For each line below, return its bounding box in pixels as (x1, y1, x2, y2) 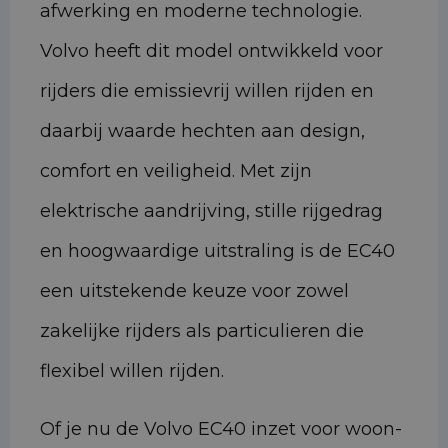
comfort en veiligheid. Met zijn (40, 160, 312, 183)
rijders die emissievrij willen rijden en (40, 80, 374, 103)
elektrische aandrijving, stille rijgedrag (40, 200, 383, 223)
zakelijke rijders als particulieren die (40, 320, 364, 343)
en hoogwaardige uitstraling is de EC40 (40, 240, 395, 263)
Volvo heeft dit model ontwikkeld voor (40, 40, 383, 63)
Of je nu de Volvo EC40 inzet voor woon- (40, 418, 402, 441)
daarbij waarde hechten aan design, (40, 120, 365, 143)
